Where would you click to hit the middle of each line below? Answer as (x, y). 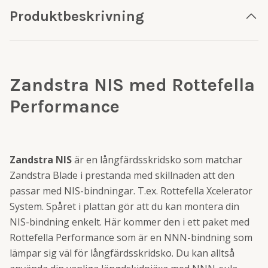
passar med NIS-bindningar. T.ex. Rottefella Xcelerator (131, 191)
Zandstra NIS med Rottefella (132, 85)
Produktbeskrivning (77, 16)
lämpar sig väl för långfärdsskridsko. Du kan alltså (122, 253)
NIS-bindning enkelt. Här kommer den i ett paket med (130, 222)
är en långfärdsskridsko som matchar (157, 160)
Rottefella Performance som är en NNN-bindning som (131, 237)
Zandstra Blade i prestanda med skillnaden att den (122, 175)
